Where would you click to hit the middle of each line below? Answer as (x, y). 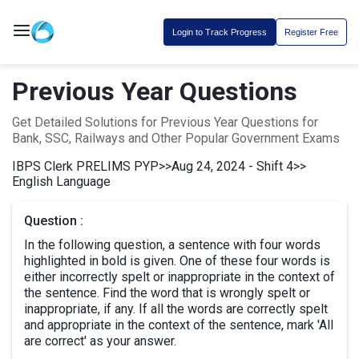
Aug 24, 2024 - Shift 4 (232, 166)
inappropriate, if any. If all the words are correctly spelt (176, 309)
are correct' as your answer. (100, 341)
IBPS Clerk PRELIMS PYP (85, 166)
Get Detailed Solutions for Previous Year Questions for (165, 122)
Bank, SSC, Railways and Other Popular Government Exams (176, 138)
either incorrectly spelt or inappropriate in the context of (179, 277)
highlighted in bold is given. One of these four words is (177, 261)
